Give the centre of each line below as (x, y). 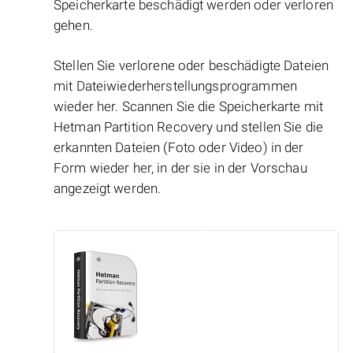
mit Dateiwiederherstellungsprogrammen (175, 86)
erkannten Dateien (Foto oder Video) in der (179, 148)
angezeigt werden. (108, 189)
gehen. (73, 26)
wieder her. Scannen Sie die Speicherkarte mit (188, 107)
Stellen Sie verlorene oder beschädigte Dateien (191, 66)
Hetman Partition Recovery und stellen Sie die (188, 127)
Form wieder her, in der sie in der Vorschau (180, 168)
